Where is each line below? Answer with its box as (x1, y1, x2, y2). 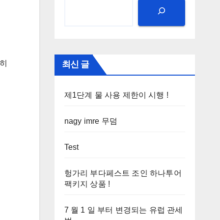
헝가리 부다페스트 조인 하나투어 (64, 168, 182, 177)
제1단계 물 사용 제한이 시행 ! (64, 90, 169, 99)
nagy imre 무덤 (64, 116, 117, 125)
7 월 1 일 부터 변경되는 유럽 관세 (64, 205, 183, 214)
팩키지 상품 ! (64, 179, 110, 188)
